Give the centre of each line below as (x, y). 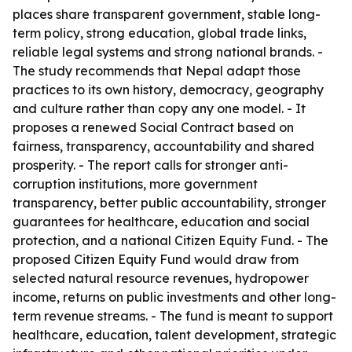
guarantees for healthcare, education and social (161, 222)
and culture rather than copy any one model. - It (159, 108)
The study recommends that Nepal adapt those (157, 71)
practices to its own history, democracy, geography (168, 90)
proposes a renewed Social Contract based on (153, 127)
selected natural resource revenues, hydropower (161, 278)
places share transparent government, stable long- (167, 14)
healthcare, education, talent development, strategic (174, 335)
